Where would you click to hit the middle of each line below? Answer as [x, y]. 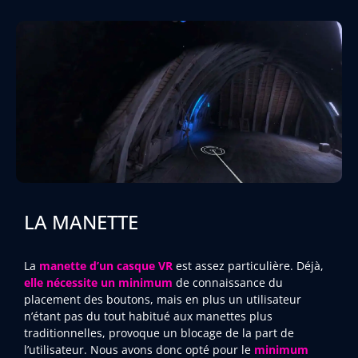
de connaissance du [228, 283]
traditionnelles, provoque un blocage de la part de [159, 333]
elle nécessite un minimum [98, 283]
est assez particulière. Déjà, [248, 266]
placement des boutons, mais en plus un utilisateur [163, 300]
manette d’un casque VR [106, 266]
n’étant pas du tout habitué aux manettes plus [148, 316]
